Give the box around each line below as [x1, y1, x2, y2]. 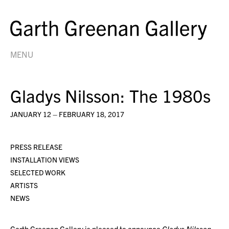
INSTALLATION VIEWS [10, 154, 79, 164]
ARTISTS [10, 180, 38, 190]
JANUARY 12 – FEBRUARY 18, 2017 [10, 109, 124, 119]
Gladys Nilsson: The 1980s [10, 84, 211, 106]
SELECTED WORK [10, 167, 65, 177]
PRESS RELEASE [10, 142, 62, 151]
